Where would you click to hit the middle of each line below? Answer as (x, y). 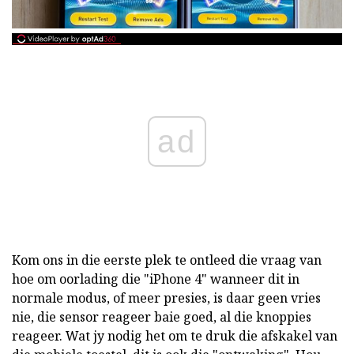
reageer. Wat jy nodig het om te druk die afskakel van (175, 335)
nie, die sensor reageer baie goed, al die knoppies (162, 316)
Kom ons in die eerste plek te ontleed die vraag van (167, 260)
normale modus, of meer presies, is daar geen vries (166, 298)
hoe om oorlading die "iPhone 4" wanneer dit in (156, 279)
